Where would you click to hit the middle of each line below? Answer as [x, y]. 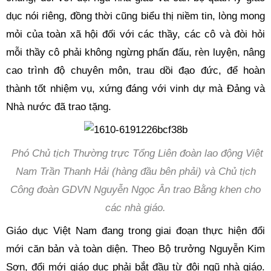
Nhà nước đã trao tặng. [59, 106]
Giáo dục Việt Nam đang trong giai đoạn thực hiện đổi [135, 231]
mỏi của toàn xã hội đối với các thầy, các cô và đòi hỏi [135, 34]
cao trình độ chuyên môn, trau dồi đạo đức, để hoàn [135, 70]
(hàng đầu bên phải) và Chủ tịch [182, 171]
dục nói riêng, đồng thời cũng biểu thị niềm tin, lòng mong [135, 16]
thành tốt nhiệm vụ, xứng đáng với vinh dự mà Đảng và [135, 88]
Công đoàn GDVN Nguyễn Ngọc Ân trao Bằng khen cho [135, 189]
